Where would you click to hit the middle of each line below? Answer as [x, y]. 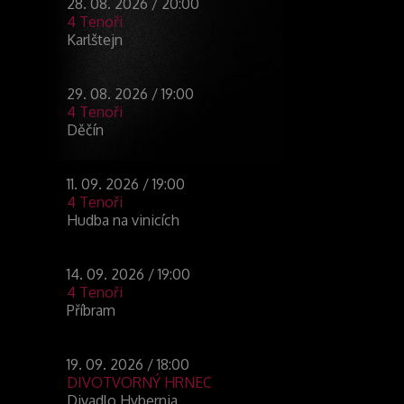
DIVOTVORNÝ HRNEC [139, 383]
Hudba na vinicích [123, 220]
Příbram [91, 311]
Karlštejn [94, 40]
